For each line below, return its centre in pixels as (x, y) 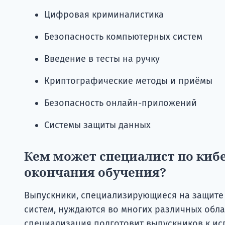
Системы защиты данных (97, 125)
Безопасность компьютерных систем (123, 36)
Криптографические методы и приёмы (128, 81)
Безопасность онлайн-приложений (121, 103)
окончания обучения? (95, 172)
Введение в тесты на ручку (102, 59)
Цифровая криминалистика (104, 14)
